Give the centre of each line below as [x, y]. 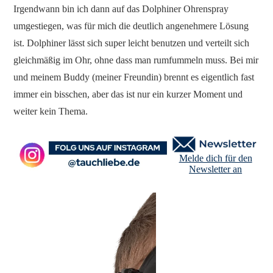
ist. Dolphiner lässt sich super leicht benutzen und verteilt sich [132, 43]
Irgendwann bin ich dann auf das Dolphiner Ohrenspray [121, 9]
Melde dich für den [215, 158]
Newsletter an [216, 169]
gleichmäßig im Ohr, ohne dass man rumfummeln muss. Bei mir [136, 60]
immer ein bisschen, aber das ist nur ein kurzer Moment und [128, 94]
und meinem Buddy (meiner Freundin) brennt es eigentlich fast [134, 77]
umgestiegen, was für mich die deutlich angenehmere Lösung [131, 26]
